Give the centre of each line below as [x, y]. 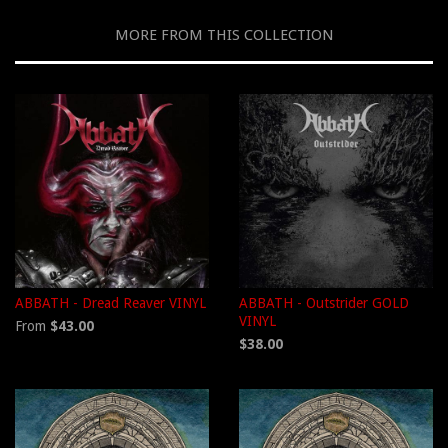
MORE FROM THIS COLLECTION [224, 35]
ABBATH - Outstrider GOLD [324, 303]
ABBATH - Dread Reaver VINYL [110, 303]
